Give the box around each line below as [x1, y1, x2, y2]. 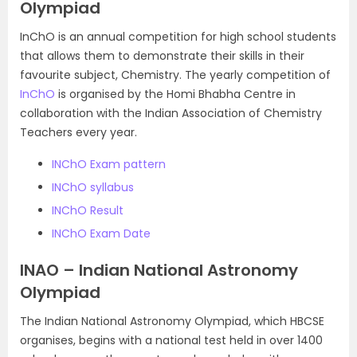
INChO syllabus [52, 179, 134, 195]
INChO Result [52, 202, 124, 218]
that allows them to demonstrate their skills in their [20, 48, 304, 64]
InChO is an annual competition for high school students [20, 29, 336, 45]
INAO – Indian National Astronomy [20, 259, 298, 281]
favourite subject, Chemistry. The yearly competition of [20, 67, 331, 83]
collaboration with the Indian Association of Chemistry [20, 105, 322, 121]
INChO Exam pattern [52, 156, 166, 172]
